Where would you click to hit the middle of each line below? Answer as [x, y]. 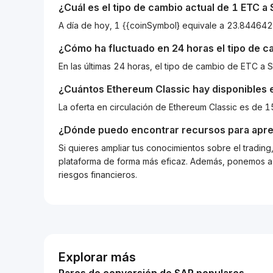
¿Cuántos [83, 89]
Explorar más [97, 257]
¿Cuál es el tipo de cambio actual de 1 [150, 7]
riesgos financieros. [98, 175]
